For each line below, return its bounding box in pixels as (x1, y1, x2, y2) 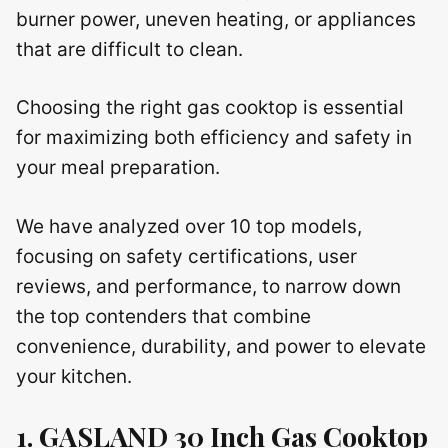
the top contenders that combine (16, 304, 311, 328)
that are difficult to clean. (16, 37, 243, 61)
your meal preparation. (16, 156, 220, 179)
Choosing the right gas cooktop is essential (16, 96, 404, 119)
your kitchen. (16, 364, 132, 388)
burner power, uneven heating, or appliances (16, 7, 416, 31)
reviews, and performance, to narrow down (16, 274, 401, 298)
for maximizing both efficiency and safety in (16, 126, 412, 149)
